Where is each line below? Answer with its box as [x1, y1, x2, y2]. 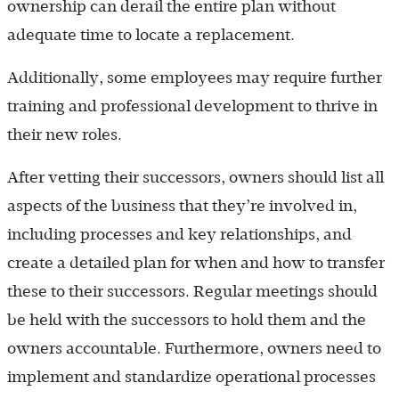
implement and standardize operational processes [7, 368, 376, 387]
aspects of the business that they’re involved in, [7, 197, 357, 216]
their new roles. [7, 126, 122, 144]
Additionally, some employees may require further [7, 69, 382, 87]
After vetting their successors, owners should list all [7, 168, 384, 187]
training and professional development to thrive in [7, 97, 378, 116]
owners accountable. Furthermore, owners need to [7, 339, 381, 358]
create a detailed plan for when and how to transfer [7, 254, 385, 273]
